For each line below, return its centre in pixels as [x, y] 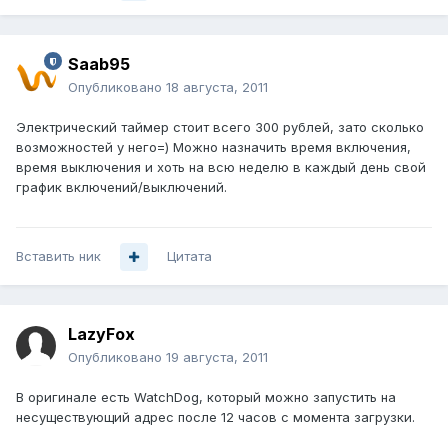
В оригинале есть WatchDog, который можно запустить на [206, 397]
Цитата [189, 256]
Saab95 [99, 64]
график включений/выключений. [121, 187]
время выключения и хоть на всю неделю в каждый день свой [221, 167]
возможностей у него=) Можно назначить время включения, [213, 147]
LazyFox [101, 334]
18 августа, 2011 [217, 87]
